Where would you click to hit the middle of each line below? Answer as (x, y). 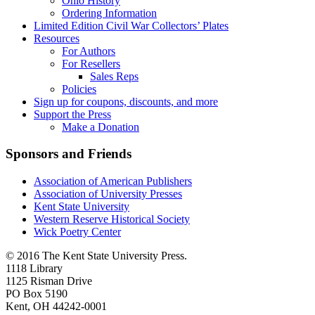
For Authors (89, 51)
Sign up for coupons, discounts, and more (126, 101)
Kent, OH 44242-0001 (56, 307)
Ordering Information (109, 13)
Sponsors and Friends (69, 154)
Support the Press (72, 114)
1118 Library (34, 269)
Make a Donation (101, 127)
